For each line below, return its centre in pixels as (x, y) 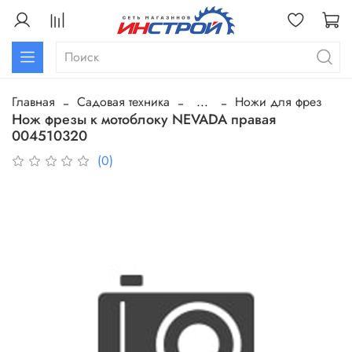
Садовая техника (123, 102)
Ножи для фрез (279, 102)
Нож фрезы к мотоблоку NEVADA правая (144, 120)
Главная (33, 102)
